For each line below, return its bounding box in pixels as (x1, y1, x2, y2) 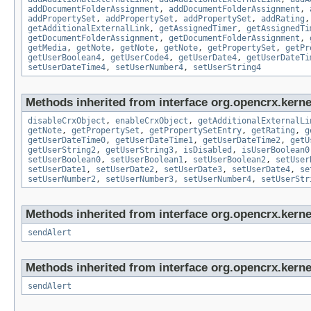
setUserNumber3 (106, 174, 174, 185)
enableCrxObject (115, 116, 188, 126)
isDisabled (183, 145, 232, 155)
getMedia (28, 43, 67, 53)
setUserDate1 (28, 165, 86, 175)
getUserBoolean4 (28, 53, 101, 63)
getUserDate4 (178, 53, 237, 63)
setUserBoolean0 (28, 155, 101, 165)
